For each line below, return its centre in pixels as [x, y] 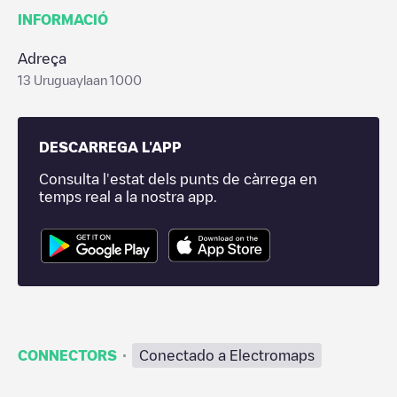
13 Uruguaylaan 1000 [80, 80]
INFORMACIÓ [63, 19]
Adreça [42, 58]
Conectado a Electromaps [227, 355]
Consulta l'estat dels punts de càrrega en [178, 179]
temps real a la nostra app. [128, 197]
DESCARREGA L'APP [110, 147]
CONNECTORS [67, 355]
